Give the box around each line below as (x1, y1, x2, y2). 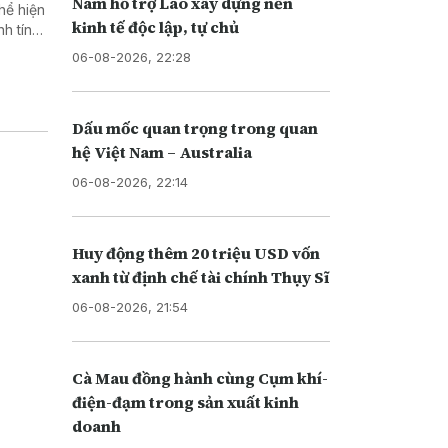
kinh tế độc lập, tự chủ (71, 15, 239, 38)
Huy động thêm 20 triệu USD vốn (71, 241, 320, 264)
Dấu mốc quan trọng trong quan (71, 116, 318, 139)
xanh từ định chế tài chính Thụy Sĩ (71, 265, 329, 288)
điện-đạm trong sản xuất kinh (71, 390, 299, 413)
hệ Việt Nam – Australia (71, 140, 252, 163)
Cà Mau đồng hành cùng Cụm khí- (71, 366, 328, 389)
